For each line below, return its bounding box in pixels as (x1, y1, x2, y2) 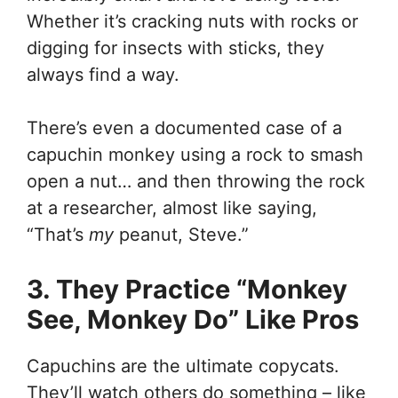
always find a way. (27, 63, 179, 85)
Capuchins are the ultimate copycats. (27, 354, 339, 377)
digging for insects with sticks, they (27, 36, 324, 59)
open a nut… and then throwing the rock (27, 170, 365, 192)
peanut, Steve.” (114, 223, 249, 245)
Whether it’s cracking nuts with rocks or (27, 10, 358, 32)
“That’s (27, 223, 89, 245)
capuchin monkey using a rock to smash (27, 143, 363, 165)
